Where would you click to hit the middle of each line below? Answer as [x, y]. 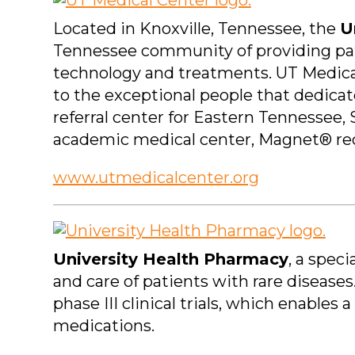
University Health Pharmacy [170, 260]
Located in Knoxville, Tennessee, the [196, 29]
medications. [103, 326]
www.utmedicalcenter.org [156, 178]
